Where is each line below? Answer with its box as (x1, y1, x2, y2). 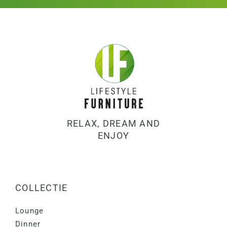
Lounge (15, 206, 44, 215)
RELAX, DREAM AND (66, 118, 161, 129)
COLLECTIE (15, 182, 68, 194)
